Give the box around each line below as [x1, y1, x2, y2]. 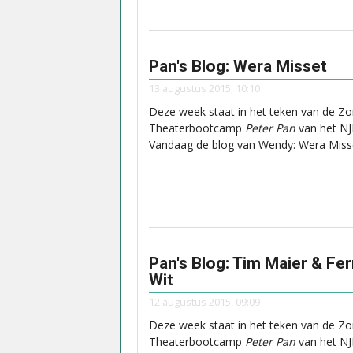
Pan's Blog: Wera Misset [149, 56, 327, 76]
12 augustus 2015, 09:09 [149, 295, 260, 310]
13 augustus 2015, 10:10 [149, 81, 260, 96]
